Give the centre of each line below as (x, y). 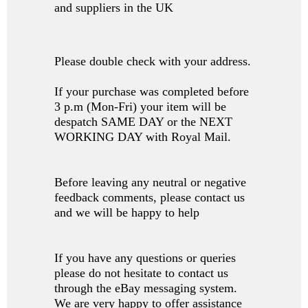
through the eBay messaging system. (146, 288)
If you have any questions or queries (145, 258)
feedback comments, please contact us (150, 198)
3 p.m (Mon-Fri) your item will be (140, 107)
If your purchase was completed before (152, 92)
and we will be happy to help (127, 213)
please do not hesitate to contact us (141, 273)
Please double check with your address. (153, 62)
